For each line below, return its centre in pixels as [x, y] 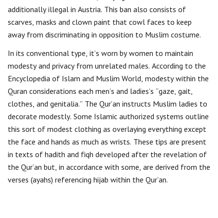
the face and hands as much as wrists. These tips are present [107, 142]
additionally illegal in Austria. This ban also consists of [97, 9]
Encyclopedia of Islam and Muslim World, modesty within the [108, 79]
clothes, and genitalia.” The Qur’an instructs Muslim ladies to [108, 104]
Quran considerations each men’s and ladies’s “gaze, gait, [100, 91]
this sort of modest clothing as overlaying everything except [107, 129]
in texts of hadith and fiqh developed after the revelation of [107, 154]
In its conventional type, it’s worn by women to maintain [100, 53]
